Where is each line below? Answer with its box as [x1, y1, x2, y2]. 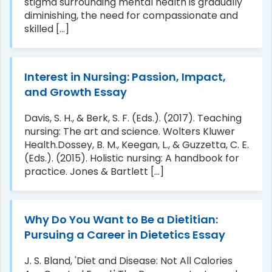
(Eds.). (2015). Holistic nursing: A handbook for [24, 151, 239, 165]
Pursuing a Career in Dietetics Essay [24, 226, 225, 242]
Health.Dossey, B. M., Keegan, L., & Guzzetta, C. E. [24, 137, 249, 152]
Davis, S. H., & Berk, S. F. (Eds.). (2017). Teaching [24, 110, 242, 125]
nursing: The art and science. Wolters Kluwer [24, 124, 235, 138]
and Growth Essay [24, 84, 127, 100]
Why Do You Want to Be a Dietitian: [24, 211, 218, 227]
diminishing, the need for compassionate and [24, 8, 238, 22]
